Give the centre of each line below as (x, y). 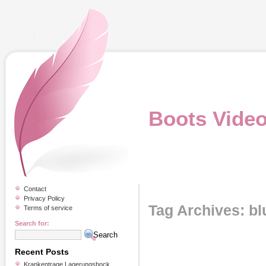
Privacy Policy (44, 198)
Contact (35, 189)
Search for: (32, 223)
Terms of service (48, 208)
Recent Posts (42, 252)
